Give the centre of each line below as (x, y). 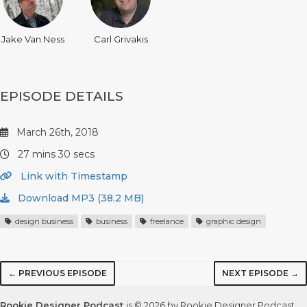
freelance (166, 221)
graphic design (233, 221)
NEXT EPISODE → (260, 273)
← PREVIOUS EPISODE (58, 273)
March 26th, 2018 (56, 132)
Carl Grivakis (121, 39)
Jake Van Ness (33, 39)
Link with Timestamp (73, 176)
